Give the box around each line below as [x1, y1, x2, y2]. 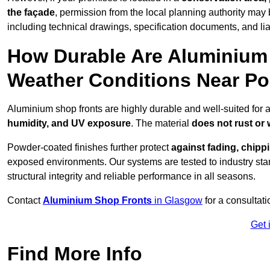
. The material [131, 118, 192, 129]
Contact [7, 195, 43, 206]
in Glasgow [154, 195, 202, 206]
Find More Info [7, 243, 142, 265]
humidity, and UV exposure [7, 118, 131, 129]
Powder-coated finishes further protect [7, 142, 171, 153]
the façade [7, 7, 55, 18]
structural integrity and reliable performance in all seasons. [7, 171, 256, 182]
